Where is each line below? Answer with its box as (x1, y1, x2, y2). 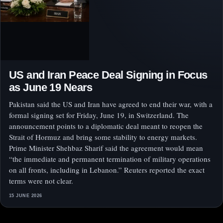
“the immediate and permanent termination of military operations (9, 154, 211, 164)
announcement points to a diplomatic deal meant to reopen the (9, 121, 203, 131)
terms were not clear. (9, 176, 73, 186)
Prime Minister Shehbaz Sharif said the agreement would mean (9, 143, 203, 153)
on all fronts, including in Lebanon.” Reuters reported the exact (9, 165, 205, 175)
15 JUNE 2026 (9, 193, 42, 199)
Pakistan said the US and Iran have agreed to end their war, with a (9, 99, 213, 110)
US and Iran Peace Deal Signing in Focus (9, 69, 208, 82)
